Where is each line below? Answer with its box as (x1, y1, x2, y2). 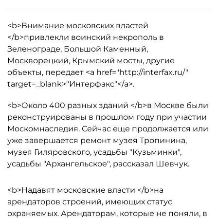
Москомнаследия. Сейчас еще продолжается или (7, 124, 208, 133)
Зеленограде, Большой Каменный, (7, 44, 148, 54)
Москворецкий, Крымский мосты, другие (7, 56, 175, 65)
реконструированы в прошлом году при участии (7, 112, 207, 122)
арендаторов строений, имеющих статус (7, 197, 172, 206)
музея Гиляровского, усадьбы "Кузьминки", (7, 147, 182, 157)
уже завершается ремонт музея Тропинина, (7, 136, 187, 145)
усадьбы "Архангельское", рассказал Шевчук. (7, 159, 189, 168)
